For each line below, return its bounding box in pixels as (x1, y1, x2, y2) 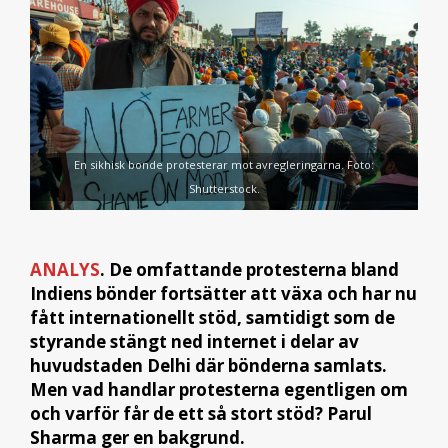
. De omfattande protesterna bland (100, 257, 399, 281)
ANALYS (30, 257, 100, 281)
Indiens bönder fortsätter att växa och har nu (30, 281, 417, 305)
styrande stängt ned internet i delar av (30, 329, 359, 353)
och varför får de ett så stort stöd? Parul (30, 401, 372, 425)
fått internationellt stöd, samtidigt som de (30, 305, 395, 329)
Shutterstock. (188, 181, 260, 197)
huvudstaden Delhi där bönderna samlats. (30, 353, 387, 377)
